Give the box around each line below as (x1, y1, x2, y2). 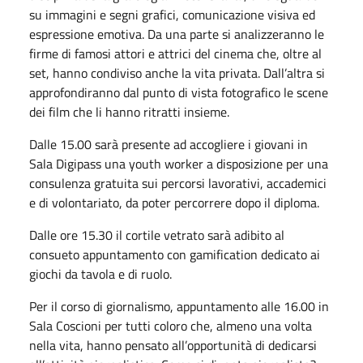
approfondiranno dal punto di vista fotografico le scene (29, 82, 328, 102)
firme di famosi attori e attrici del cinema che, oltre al (29, 43, 322, 63)
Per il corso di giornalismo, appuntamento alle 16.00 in (29, 296, 329, 316)
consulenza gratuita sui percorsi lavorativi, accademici (29, 173, 327, 193)
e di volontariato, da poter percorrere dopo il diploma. (29, 192, 322, 212)
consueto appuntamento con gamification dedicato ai (29, 244, 320, 264)
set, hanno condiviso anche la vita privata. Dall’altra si (29, 62, 325, 83)
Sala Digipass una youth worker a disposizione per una (29, 153, 328, 173)
